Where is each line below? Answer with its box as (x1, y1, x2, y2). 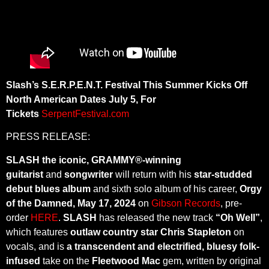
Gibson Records (151, 198, 220, 208)
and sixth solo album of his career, (93, 183, 237, 194)
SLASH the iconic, (6, 154, 89, 165)
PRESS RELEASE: (6, 131, 90, 142)
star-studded (194, 169, 252, 180)
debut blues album (6, 183, 93, 194)
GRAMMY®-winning (91, 154, 181, 165)
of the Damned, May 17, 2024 (6, 198, 138, 208)
